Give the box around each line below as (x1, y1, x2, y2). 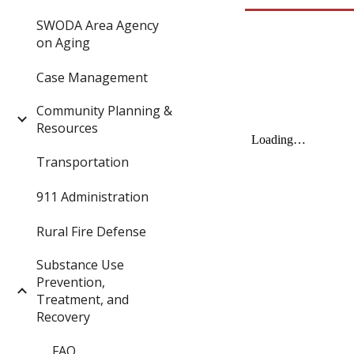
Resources (36, 119, 98, 137)
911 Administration (36, 188, 149, 206)
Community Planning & (36, 101, 172, 119)
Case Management (36, 68, 148, 86)
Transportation (36, 153, 129, 171)
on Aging (36, 33, 90, 51)
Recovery (36, 307, 90, 326)
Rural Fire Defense (36, 222, 146, 240)
